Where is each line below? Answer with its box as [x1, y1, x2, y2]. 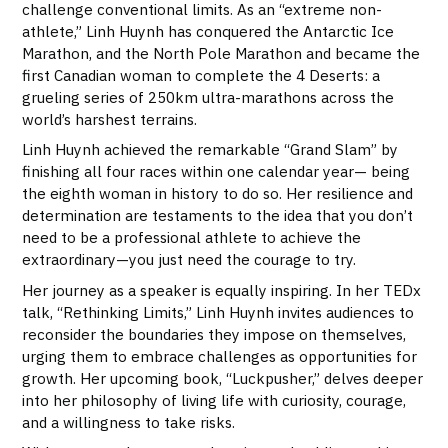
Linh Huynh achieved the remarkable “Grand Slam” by [22, 139, 399, 160]
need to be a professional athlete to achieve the [22, 227, 362, 248]
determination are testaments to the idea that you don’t [22, 205, 414, 226]
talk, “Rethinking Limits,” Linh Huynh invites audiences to [22, 301, 415, 322]
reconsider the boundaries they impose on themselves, [22, 323, 407, 344]
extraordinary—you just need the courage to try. [22, 249, 357, 270]
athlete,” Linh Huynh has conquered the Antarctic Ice [22, 20, 395, 41]
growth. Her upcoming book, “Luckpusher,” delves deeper [22, 367, 424, 388]
